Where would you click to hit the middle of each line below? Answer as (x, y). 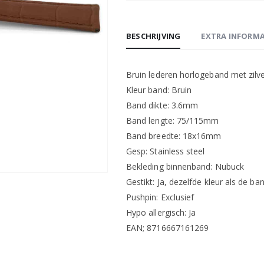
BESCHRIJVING (154, 36)
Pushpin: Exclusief (160, 197)
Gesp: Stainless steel (166, 151)
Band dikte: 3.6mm (162, 105)
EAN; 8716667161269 (168, 228)
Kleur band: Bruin (159, 90)
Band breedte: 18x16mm (174, 136)
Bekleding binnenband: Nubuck (185, 166)
